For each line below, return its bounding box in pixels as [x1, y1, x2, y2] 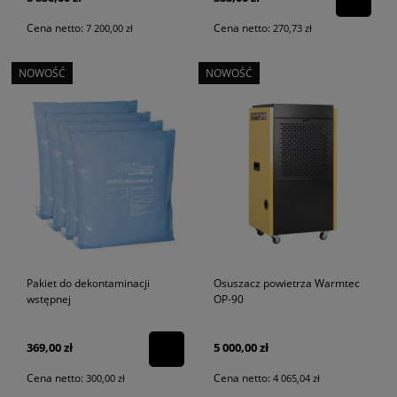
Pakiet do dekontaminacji [26, 275, 150, 291]
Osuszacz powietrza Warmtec [213, 275, 360, 291]
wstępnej [26, 291, 71, 307]
